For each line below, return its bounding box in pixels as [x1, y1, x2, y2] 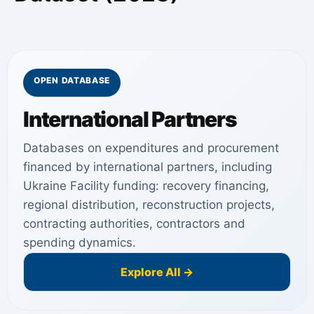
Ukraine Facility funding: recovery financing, [23, 178, 269, 193]
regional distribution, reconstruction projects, [23, 197, 275, 212]
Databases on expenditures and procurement [23, 140, 279, 155]
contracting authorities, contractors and [23, 216, 245, 231]
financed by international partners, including [23, 159, 272, 174]
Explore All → [121, 264, 193, 279]
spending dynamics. [23, 235, 136, 250]
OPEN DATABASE [34, 74, 111, 86]
